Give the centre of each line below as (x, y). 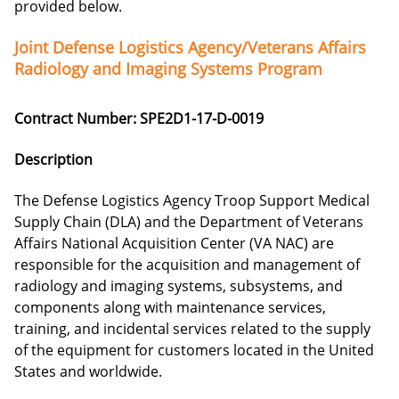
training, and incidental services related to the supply (192, 329)
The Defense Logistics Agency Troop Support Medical (192, 200)
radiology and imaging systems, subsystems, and (179, 286)
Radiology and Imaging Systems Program (168, 69)
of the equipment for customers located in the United (194, 350)
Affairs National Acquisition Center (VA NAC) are (174, 243)
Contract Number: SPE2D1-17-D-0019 (139, 118)
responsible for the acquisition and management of (187, 265)
